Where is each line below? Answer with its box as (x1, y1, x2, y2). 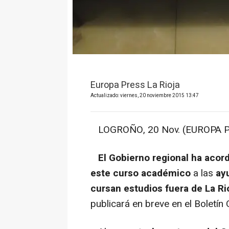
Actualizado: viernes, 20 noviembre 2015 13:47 (90, 92, 199, 100)
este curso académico (90, 166, 191, 181)
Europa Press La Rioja (90, 78, 180, 93)
